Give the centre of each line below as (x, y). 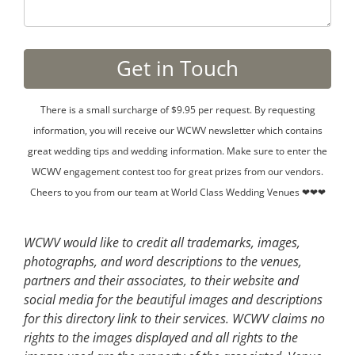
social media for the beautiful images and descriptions (173, 299)
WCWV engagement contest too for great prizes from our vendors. (177, 171)
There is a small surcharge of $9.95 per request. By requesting (177, 109)
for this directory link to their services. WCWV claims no (174, 318)
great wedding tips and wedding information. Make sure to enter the (177, 151)
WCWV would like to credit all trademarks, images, (162, 242)
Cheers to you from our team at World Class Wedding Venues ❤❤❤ (177, 192)
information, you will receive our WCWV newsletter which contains (177, 130)
